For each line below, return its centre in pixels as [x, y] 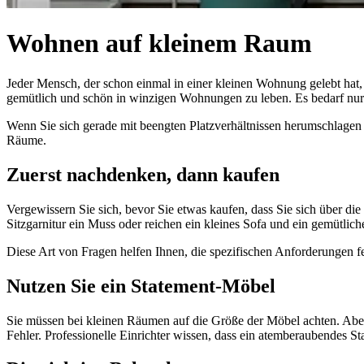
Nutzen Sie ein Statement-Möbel [141, 286]
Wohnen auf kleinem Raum [159, 43]
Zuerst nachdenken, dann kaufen [143, 174]
